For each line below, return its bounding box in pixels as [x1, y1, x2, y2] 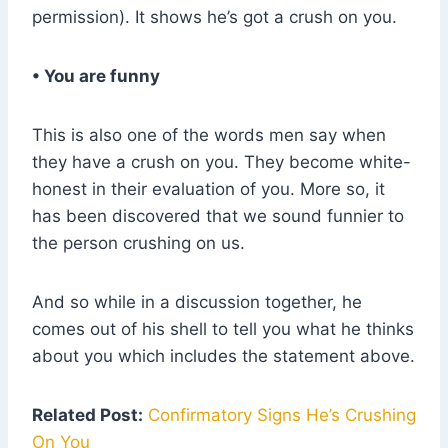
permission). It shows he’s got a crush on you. [32, 7, 397, 28]
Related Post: [32, 405, 143, 426]
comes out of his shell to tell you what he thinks [32, 319, 414, 340]
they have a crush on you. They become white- [32, 152, 411, 173]
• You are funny [32, 66, 160, 87]
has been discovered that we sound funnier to [32, 206, 404, 227]
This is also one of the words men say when [32, 125, 386, 146]
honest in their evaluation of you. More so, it [32, 179, 385, 200]
